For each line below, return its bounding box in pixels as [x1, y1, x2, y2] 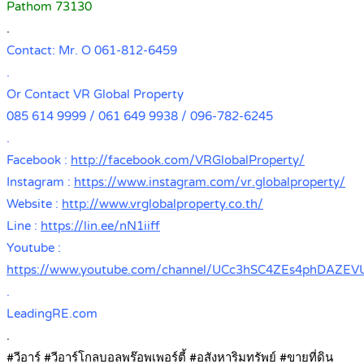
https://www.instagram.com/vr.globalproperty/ [74, 175, 345, 190]
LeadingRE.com [6, 306, 97, 322]
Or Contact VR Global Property [6, 87, 184, 102]
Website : [6, 197, 62, 212]
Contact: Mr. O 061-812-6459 [6, 43, 177, 58]
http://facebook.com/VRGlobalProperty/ [71, 153, 305, 168]
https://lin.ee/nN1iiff [41, 219, 160, 234]
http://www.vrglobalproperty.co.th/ [62, 197, 263, 212]
